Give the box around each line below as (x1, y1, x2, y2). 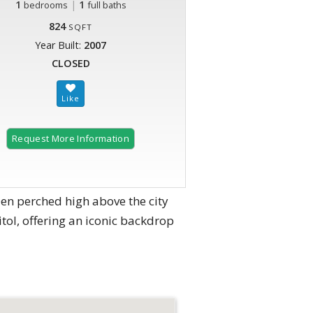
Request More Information (12, 132, 129, 145)
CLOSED (51, 57, 90, 71)
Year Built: (35, 38, 84, 52)
